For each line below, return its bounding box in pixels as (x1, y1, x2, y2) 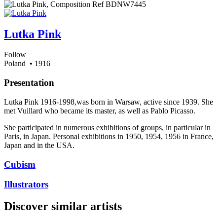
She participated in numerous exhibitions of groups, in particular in (4, 123, 211, 132)
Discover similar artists (4, 200, 122, 213)
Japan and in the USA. (4, 141, 74, 149)
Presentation (4, 77, 54, 88)
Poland (4, 59, 26, 68)
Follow (4, 50, 26, 59)
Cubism (4, 159, 36, 170)
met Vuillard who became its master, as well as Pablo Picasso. (4, 106, 195, 115)
